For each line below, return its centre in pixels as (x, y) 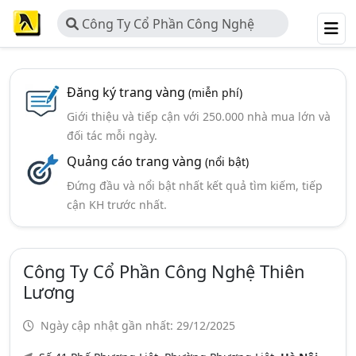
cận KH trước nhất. (116, 205)
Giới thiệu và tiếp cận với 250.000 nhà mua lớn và (198, 116)
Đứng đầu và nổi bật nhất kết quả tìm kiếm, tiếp (194, 186)
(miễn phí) (215, 93)
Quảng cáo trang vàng (135, 161)
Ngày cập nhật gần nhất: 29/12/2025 (136, 325)
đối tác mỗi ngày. (112, 135)
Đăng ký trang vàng (127, 92)
